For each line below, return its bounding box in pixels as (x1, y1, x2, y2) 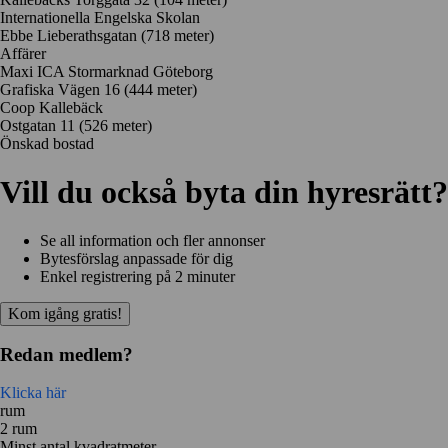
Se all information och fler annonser (40, 231, 265, 249)
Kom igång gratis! (8, 304, 122, 322)
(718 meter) (141, 26, 214, 44)
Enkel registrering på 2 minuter (40, 267, 235, 285)
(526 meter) (79, 116, 152, 134)
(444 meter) (124, 80, 197, 98)
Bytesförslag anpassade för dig (40, 249, 233, 267)
